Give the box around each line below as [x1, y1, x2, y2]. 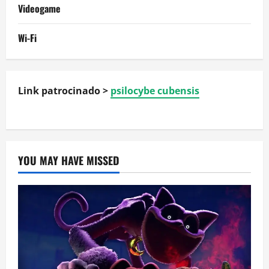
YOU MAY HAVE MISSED [18, 153, 119, 169]
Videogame [18, 1, 61, 16]
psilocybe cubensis [110, 84, 199, 98]
